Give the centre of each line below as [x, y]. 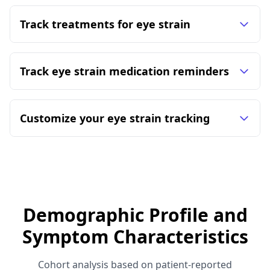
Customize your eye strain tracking [115, 118]
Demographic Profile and [135, 215]
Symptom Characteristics [135, 237]
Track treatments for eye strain [105, 24]
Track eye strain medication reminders [124, 71]
